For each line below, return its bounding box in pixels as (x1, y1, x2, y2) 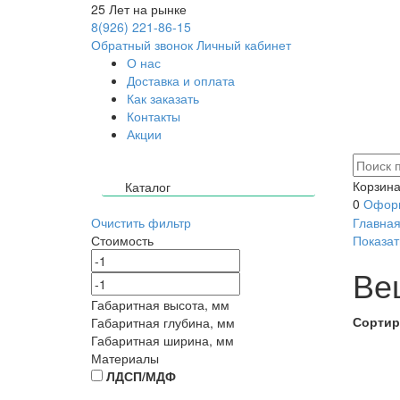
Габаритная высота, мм (91, 296, 229, 313)
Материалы (91, 349, 159, 367)
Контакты (127, 107, 180, 125)
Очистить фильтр (91, 213, 191, 231)
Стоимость (91, 231, 154, 249)
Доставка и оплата (127, 71, 235, 89)
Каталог (125, 178, 171, 196)
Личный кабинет (196, 36, 291, 54)
